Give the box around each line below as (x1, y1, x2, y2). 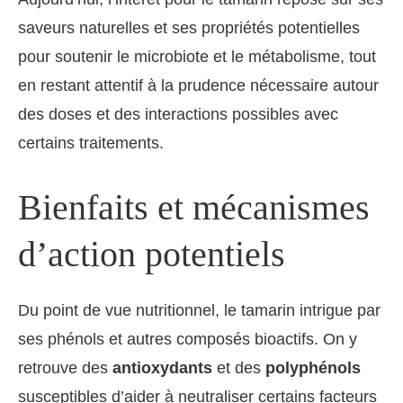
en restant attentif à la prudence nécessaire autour (18, 76, 379, 94)
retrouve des (18, 358, 112, 377)
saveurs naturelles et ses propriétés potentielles (18, 18, 360, 37)
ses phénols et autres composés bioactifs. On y (18, 329, 357, 348)
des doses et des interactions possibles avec (18, 104, 338, 123)
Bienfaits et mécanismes (18, 186, 370, 228)
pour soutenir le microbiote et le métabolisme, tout (18, 47, 376, 66)
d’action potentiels (18, 233, 285, 274)
